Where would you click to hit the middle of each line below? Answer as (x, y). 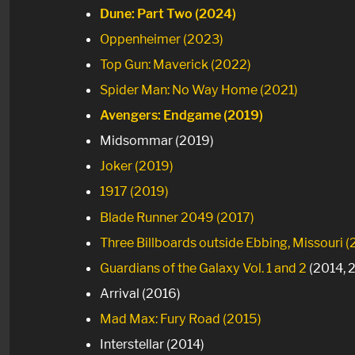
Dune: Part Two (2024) (168, 14)
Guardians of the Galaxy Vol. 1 (186, 267)
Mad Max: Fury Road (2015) (181, 318)
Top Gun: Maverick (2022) (176, 65)
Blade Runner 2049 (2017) (177, 217)
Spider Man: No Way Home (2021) (199, 90)
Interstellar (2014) (152, 344)
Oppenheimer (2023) (162, 39)
